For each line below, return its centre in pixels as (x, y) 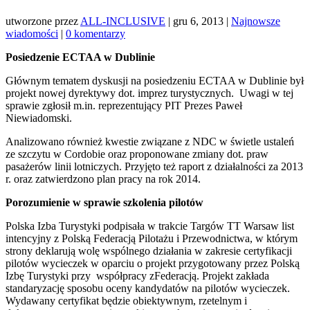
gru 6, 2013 (198, 21)
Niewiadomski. (39, 118)
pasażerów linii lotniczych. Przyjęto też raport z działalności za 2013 (154, 166)
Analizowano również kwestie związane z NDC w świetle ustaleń (150, 141)
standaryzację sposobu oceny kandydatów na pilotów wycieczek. (148, 288)
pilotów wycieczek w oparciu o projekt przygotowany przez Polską (153, 263)
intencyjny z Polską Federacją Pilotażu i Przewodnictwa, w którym (153, 238)
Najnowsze (256, 21)
